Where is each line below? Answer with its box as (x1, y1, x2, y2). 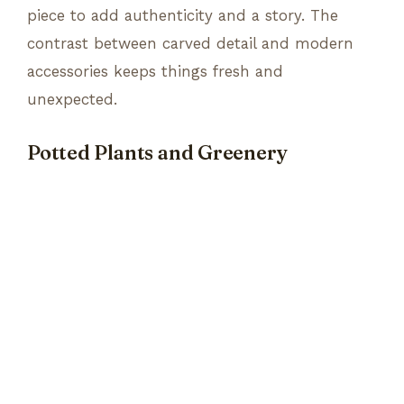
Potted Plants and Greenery (27, 140, 288, 165)
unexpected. (27, 89, 117, 108)
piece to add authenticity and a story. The (27, 5, 338, 24)
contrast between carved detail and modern (27, 33, 353, 52)
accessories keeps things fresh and (27, 61, 283, 80)
